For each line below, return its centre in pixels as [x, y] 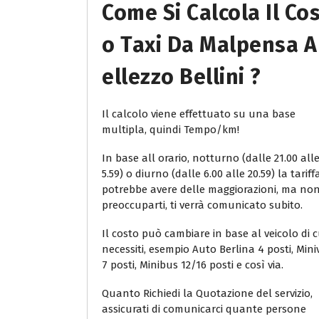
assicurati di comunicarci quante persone [204, 309]
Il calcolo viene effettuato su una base [199, 114]
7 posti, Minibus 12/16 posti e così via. [193, 265]
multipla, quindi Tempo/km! [171, 129]
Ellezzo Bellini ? [182, 77]
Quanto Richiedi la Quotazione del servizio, [207, 293]
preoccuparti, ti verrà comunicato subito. [202, 205]
